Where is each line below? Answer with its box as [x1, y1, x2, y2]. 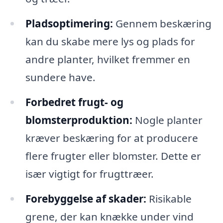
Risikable [146, 191, 192, 206]
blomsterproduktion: [25, 112, 132, 127]
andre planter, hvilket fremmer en [25, 52, 190, 67]
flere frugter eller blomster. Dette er [25, 148, 201, 163]
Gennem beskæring [112, 16, 212, 31]
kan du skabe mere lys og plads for [25, 34, 195, 49]
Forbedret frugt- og [25, 95, 123, 109]
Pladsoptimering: [25, 16, 113, 31]
